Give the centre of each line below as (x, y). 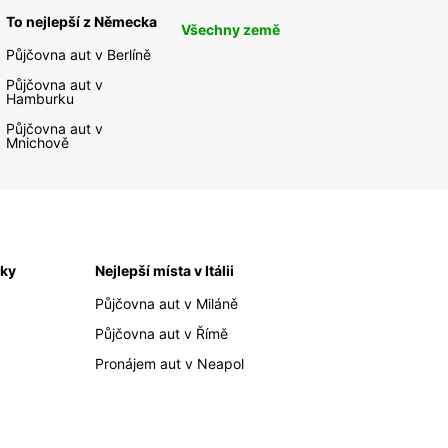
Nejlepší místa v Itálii (165, 271)
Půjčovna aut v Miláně (167, 304)
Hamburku (40, 99)
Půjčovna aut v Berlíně (79, 55)
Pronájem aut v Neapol (170, 364)
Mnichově (38, 143)
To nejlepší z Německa (82, 22)
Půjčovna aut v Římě (162, 334)
